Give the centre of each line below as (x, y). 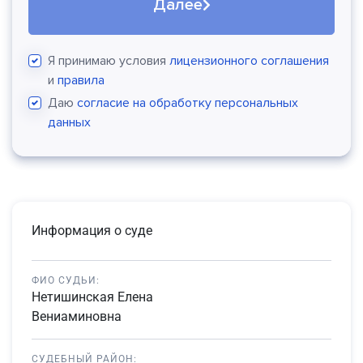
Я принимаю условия (109, 61)
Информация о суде (92, 231)
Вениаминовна (77, 316)
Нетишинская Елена (92, 297)
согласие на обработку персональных (188, 103)
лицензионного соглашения (249, 61)
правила (81, 80)
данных (69, 122)
